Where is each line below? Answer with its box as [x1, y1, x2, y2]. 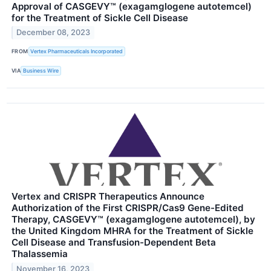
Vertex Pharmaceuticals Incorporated [30, 48, 123, 55]
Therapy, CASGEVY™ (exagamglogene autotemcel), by [11, 213, 255, 225]
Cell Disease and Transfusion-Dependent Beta [11, 236, 216, 248]
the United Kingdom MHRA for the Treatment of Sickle [11, 224, 253, 237]
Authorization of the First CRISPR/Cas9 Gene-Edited [11, 201, 244, 214]
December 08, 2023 [16, 28, 91, 38]
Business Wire [23, 67, 59, 74]
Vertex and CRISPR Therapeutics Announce [11, 190, 204, 202]
